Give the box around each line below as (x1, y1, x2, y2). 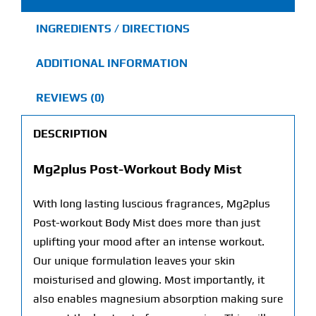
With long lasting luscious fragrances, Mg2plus (32, 197, 270, 211)
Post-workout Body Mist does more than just (32, 216, 260, 230)
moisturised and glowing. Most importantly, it (32, 273, 265, 287)
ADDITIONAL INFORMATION (35, 56, 188, 71)
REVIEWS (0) (35, 91, 105, 105)
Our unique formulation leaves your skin (32, 254, 235, 268)
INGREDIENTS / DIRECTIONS (35, 22, 190, 36)
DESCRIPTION (32, 126, 107, 140)
